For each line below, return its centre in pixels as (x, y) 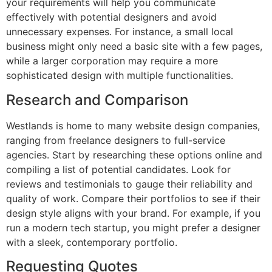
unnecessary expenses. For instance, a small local (120, 32)
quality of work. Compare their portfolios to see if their (133, 198)
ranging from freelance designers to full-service (116, 140)
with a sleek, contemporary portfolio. (92, 242)
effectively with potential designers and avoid (111, 17)
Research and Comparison (97, 100)
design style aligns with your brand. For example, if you (133, 213)
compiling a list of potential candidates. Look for (118, 169)
